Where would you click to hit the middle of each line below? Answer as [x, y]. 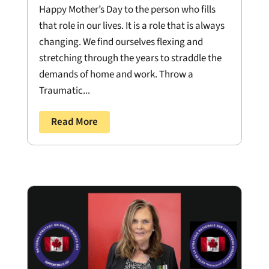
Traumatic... [64, 91]
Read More [74, 122]
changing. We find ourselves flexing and [121, 42]
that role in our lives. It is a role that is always [131, 26]
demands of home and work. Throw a [116, 75]
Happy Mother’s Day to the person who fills [127, 10]
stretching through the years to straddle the [130, 59]
